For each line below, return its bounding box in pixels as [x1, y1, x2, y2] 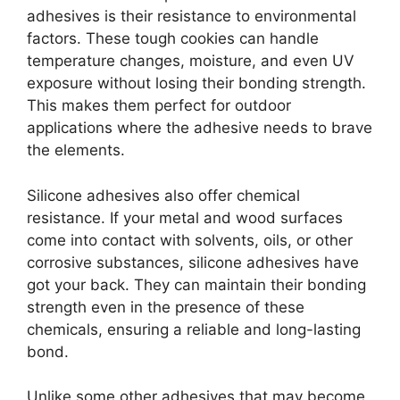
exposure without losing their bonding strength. [27, 74, 366, 93]
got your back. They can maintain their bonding [27, 275, 366, 294]
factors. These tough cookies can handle [27, 29, 319, 48]
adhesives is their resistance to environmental [27, 7, 356, 26]
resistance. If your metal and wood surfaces [27, 208, 343, 227]
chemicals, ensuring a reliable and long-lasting [27, 320, 361, 338]
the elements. [27, 141, 125, 160]
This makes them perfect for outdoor [27, 96, 291, 115]
